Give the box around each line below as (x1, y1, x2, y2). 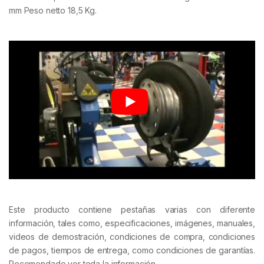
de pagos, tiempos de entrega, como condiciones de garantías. (9, 245, 255, 255)
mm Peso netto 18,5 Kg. (9, 5, 97, 15)
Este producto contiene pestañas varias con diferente (9, 204, 255, 214)
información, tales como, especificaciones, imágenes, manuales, (9, 217, 255, 228)
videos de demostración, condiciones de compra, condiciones (9, 231, 255, 242)
